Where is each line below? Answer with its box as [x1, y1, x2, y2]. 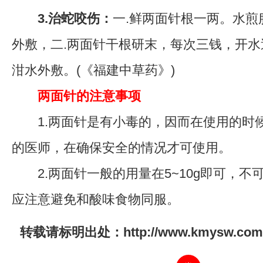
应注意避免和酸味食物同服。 [12, 192, 180, 207]
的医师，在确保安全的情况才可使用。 [12, 140, 231, 155]
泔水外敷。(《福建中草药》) [12, 63, 175, 77]
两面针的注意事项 [38, 89, 141, 103]
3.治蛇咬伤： [38, 11, 113, 26]
